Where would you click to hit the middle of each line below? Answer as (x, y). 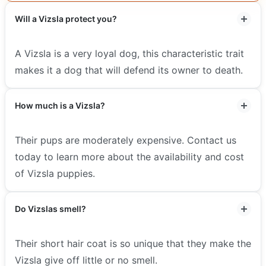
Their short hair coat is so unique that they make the (133, 243)
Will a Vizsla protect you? (66, 18)
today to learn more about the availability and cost (129, 156)
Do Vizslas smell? (50, 208)
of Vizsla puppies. (55, 173)
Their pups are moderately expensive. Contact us (126, 140)
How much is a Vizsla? (60, 105)
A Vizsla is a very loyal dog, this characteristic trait (129, 53)
